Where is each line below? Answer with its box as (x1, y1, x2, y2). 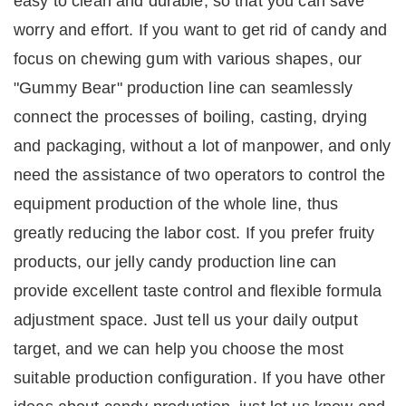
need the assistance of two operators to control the (14, 166, 386, 185)
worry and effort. (14, 21, 139, 40)
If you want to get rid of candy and (138, 21, 388, 40)
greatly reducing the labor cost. (14, 224, 246, 243)
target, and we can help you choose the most (14, 340, 344, 359)
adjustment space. (14, 311, 153, 330)
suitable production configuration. (14, 369, 262, 388)
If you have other (261, 369, 386, 388)
